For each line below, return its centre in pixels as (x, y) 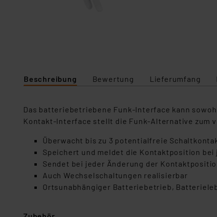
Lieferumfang (175, 79)
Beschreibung (50, 79)
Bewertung (113, 79)
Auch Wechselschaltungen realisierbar (115, 175)
